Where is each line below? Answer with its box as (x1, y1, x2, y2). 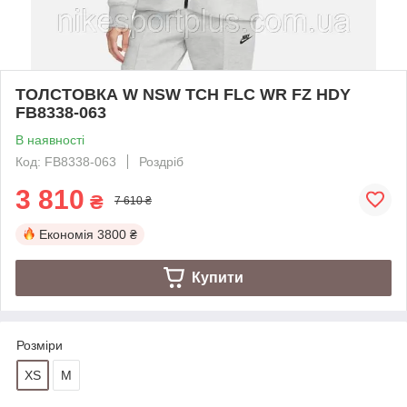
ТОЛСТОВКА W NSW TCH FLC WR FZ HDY (15, 84, 351, 104)
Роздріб (139, 154, 184, 169)
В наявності (15, 132, 84, 147)
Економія (39, 226, 94, 242)
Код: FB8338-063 (15, 154, 116, 169)
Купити (191, 269, 243, 285)
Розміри (16, 337, 63, 352)
